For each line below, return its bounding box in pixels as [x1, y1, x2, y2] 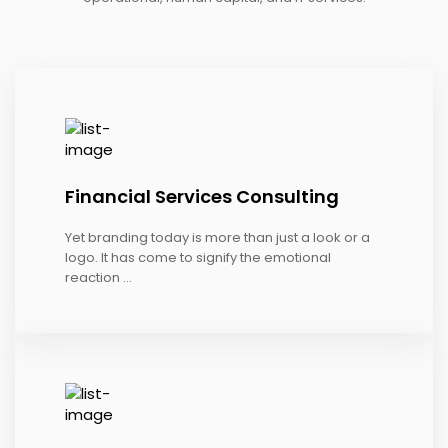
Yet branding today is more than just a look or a [65, 228, 370, 248]
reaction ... [65, 268, 132, 288]
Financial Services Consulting [65, 184, 339, 210]
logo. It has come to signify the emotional [65, 248, 331, 268]
